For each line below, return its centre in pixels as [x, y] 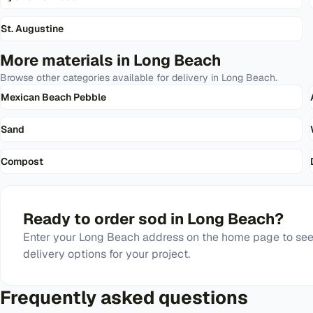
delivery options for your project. [107, 254]
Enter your [51, 237]
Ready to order [81, 219]
